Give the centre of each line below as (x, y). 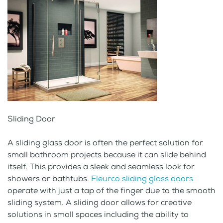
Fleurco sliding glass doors (142, 179)
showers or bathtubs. (49, 179)
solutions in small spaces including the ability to (98, 215)
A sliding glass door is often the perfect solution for (105, 143)
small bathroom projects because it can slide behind (107, 155)
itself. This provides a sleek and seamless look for (101, 167)
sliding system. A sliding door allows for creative (100, 203)
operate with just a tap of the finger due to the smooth (111, 191)
